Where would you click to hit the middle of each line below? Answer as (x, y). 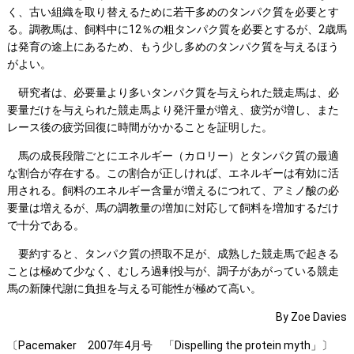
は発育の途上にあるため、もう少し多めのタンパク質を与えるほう (173, 47)
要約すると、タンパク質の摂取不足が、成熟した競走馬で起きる (173, 254)
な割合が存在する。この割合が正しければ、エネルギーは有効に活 (173, 173)
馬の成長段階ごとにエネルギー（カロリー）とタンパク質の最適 (173, 156)
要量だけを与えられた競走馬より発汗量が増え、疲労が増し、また (173, 110)
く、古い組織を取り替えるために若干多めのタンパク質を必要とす (173, 12)
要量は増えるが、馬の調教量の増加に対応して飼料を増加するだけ (173, 208)
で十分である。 (45, 226)
